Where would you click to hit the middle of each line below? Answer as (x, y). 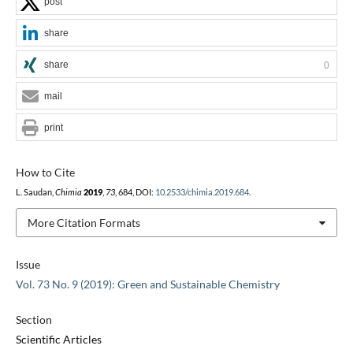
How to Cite (45, 172)
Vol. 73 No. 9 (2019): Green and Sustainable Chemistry (147, 284)
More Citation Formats (84, 222)
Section (33, 320)
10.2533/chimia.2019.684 (202, 192)
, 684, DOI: (135, 192)
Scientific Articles (58, 340)
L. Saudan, (35, 192)
